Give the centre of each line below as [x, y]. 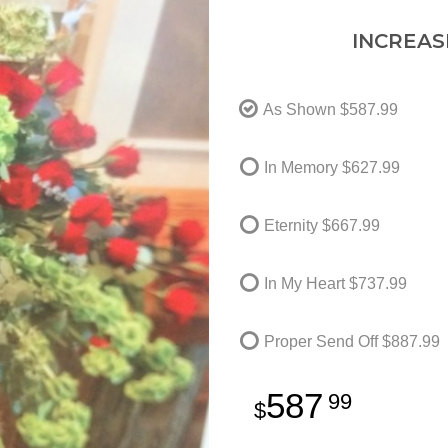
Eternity [291, 225]
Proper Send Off [321, 341]
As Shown [299, 109]
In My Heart [304, 283]
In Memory [301, 167]
